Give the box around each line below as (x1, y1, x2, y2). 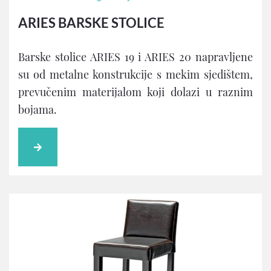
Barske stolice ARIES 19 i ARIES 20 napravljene (18, 50, 253, 65)
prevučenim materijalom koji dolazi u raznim (18, 85, 253, 100)
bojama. (18, 102, 57, 117)
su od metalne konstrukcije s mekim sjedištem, (18, 67, 253, 82)
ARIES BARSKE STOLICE (18, 15, 165, 31)
